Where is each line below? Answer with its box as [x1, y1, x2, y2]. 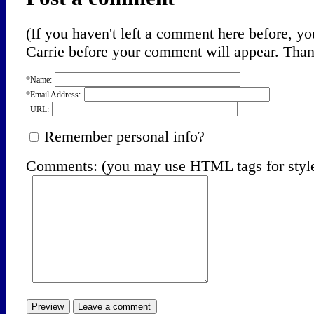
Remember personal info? [40, 128, 205, 146]
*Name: [26, 75, 53, 86]
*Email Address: [26, 90, 81, 100]
